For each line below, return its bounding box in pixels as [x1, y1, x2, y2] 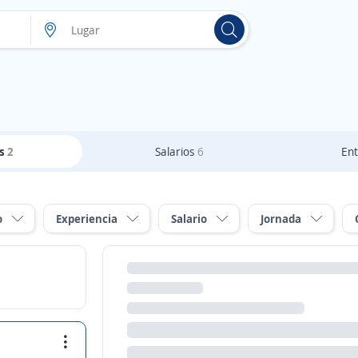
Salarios [154, 144, 197, 159]
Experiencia [56, 211, 117, 226]
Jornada [261, 211, 301, 226]
